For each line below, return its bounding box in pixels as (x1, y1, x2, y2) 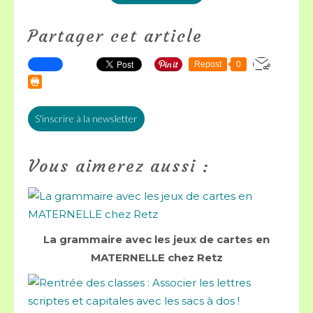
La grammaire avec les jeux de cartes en (43, 233, 270, 246)
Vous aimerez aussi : (28, 156, 210, 177)
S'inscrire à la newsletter (35, 112, 138, 124)
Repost (194, 59, 221, 69)
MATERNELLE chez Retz (90, 251, 223, 264)
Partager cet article (28, 26, 203, 47)
